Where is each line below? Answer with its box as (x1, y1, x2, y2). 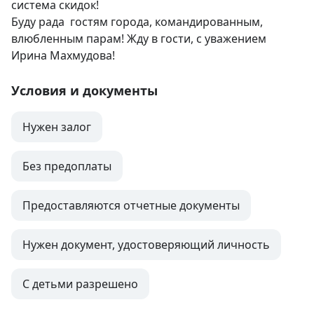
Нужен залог (22, 119, 91, 135)
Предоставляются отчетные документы (22, 198, 240, 214)
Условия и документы (11, 82, 158, 100)
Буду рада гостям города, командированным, (11, 14, 263, 30)
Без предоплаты (22, 158, 111, 175)
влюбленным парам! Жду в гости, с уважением (11, 31, 266, 47)
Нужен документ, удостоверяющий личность (22, 237, 270, 253)
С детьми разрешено (22, 276, 138, 292)
